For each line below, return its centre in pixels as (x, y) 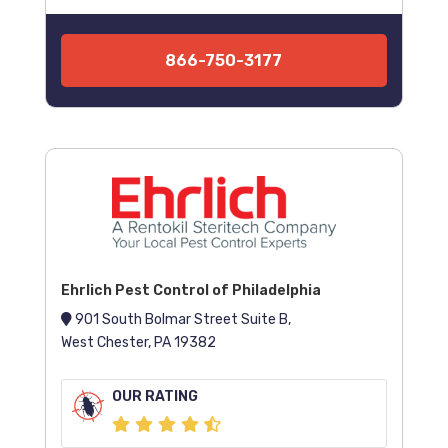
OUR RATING (154, 397)
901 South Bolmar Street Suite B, (181, 320)
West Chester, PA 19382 (138, 343)
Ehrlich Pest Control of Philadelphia (190, 291)
